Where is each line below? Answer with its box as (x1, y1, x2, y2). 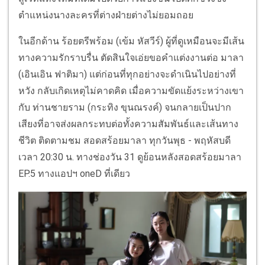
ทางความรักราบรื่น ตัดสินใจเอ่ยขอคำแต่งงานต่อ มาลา (18, 52, 244, 64)
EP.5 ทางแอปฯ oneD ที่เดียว (18, 168, 130, 180)
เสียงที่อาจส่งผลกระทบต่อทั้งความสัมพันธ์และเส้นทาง (18, 118, 238, 130)
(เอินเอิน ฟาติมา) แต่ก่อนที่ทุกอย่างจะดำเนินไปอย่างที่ (18, 69, 236, 80)
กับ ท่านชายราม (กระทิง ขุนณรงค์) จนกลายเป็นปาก (18, 102, 231, 114)
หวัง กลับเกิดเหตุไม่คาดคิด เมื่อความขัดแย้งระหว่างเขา (18, 85, 244, 97)
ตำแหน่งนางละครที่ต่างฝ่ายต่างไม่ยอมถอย (18, 9, 196, 21)
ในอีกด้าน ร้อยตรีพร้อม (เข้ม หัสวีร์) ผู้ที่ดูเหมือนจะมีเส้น (18, 35, 244, 47)
